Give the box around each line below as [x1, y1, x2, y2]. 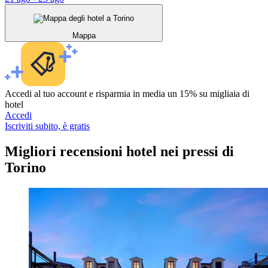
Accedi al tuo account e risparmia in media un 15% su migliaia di [5, 89, 249, 99]
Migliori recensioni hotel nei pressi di [5, 144, 234, 160]
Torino [5, 160, 46, 176]
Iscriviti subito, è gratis [5, 121, 90, 132]
